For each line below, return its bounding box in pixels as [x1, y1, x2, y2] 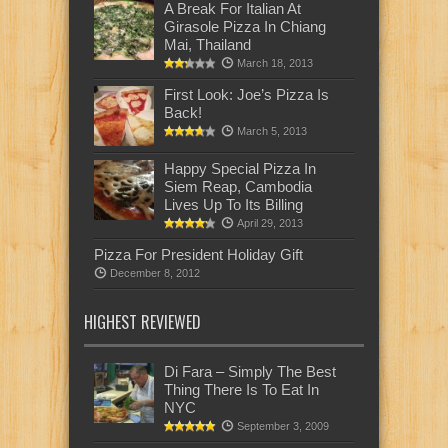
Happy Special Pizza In [164, 159, 316, 177]
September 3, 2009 [237, 419, 329, 432]
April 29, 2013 [237, 216, 303, 229]
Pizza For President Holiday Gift [94, 245, 303, 263]
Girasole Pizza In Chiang [164, 17, 326, 35]
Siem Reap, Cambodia [164, 177, 312, 195]
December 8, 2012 [110, 266, 200, 279]
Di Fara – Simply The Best [164, 362, 336, 380]
